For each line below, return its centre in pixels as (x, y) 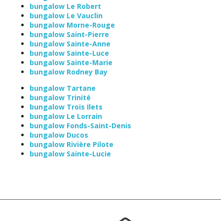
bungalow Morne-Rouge (72, 25)
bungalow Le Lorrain (66, 116)
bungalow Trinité (60, 97)
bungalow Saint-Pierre (69, 34)
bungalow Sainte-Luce (69, 53)
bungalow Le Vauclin (66, 15)
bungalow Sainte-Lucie (70, 153)
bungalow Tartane (63, 88)
